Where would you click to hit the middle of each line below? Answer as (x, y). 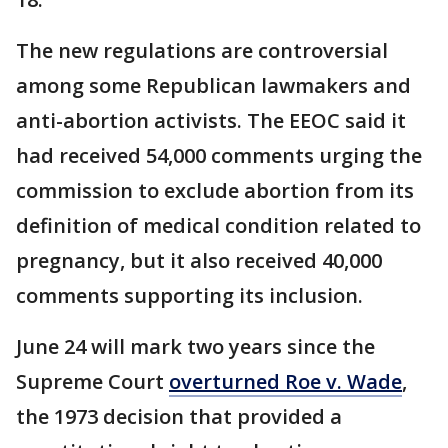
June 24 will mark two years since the (195, 346)
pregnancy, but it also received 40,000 (199, 260)
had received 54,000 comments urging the (219, 155)
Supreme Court (92, 381)
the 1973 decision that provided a (179, 416)
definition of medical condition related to (218, 225)
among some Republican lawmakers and (213, 85)
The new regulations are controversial (202, 50)
